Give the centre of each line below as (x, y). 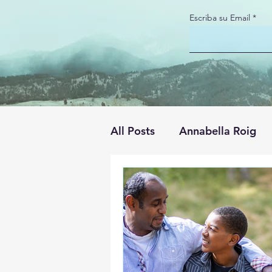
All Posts (133, 131)
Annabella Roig (218, 131)
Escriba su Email (220, 18)
